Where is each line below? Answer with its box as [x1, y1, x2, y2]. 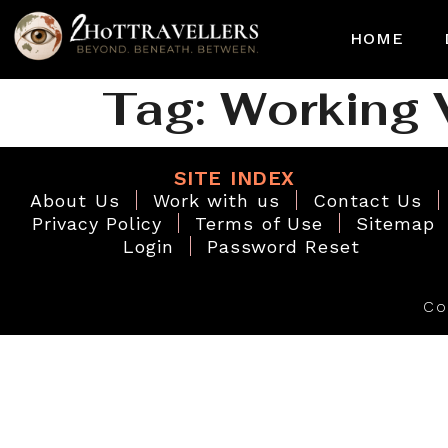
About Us [30, 189, 120, 211]
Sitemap [356, 212, 436, 234]
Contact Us [312, 189, 422, 211]
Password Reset [206, 235, 360, 257]
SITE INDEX [173, 165, 295, 190]
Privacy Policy [31, 212, 163, 234]
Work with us [152, 189, 280, 211]
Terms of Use [195, 212, 324, 234]
